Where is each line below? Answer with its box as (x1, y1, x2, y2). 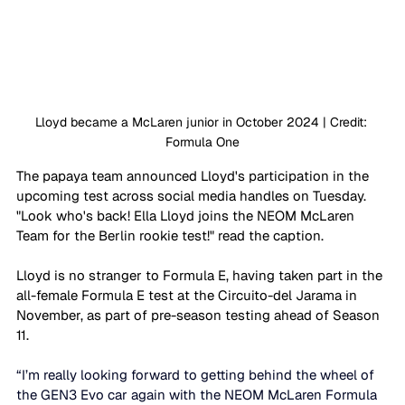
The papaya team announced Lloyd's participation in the (16, 166, 372, 184)
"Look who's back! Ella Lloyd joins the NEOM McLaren (16, 206, 358, 224)
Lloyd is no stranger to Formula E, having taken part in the (16, 266, 386, 284)
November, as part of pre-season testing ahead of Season (16, 306, 383, 324)
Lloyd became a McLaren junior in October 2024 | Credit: (34, 113, 371, 130)
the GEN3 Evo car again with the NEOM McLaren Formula (16, 385, 381, 403)
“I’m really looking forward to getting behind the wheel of (16, 365, 378, 383)
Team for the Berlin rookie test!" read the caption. (16, 226, 327, 244)
